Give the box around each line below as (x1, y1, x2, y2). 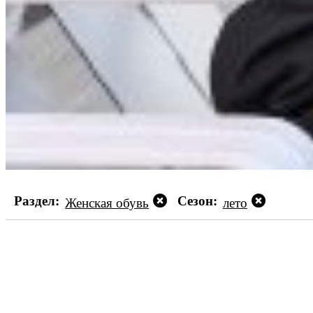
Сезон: (177, 193, 217, 208)
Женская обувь (65, 195, 149, 210)
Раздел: (14, 193, 59, 208)
